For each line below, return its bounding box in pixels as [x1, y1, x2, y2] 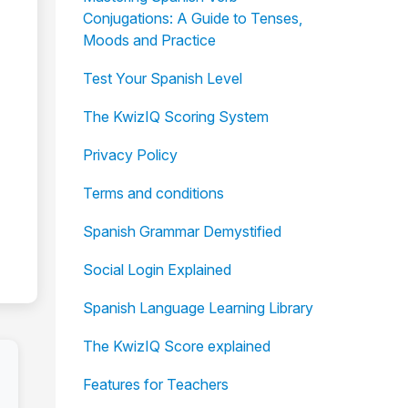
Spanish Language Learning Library [82, 299, 313, 317]
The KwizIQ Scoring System [82, 107, 269, 126]
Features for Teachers [82, 375, 229, 393]
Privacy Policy [82, 146, 178, 164]
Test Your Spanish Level [82, 69, 242, 87]
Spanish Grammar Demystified [82, 222, 281, 240]
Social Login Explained [82, 260, 231, 279]
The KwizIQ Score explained [82, 337, 270, 355]
